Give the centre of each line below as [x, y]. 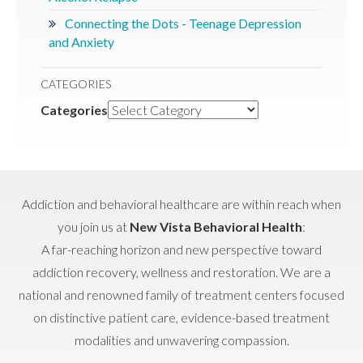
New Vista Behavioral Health [216, 226]
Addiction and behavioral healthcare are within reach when [181, 203]
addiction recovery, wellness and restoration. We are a [181, 271]
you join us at [94, 226]
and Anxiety [81, 41]
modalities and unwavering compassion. [181, 340]
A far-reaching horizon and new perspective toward [181, 249]
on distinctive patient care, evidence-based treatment [181, 317]
